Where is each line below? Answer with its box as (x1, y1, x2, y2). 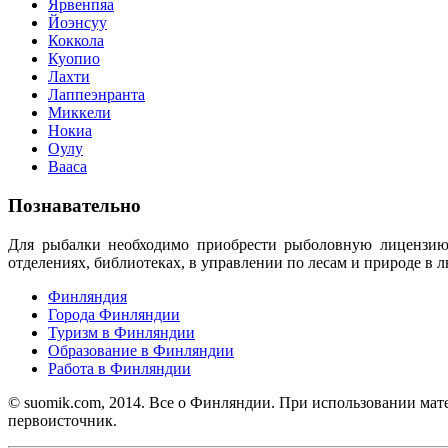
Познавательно (8, 195, 141, 217)
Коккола (48, 32, 104, 50)
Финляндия (48, 287, 127, 305)
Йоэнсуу (48, 14, 107, 32)
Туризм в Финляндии (48, 323, 195, 341)
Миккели (48, 104, 111, 122)
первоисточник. (8, 411, 117, 429)
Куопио (48, 50, 100, 68)
